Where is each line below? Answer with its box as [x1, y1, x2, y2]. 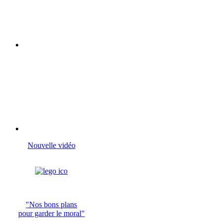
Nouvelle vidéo [27, 141, 75, 150]
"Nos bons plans [26, 200, 77, 209]
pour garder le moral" [18, 209, 85, 218]
